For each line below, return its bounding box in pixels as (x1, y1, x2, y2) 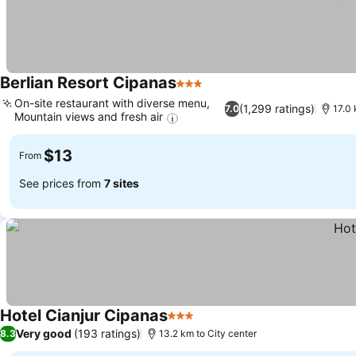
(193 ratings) (74, 327, 141, 341)
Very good (16, 327, 72, 341)
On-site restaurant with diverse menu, (14, 96, 210, 110)
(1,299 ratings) (239, 102, 315, 116)
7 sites (104, 176, 139, 191)
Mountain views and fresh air (14, 110, 163, 124)
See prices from (19, 176, 104, 191)
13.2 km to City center (159, 327, 257, 339)
